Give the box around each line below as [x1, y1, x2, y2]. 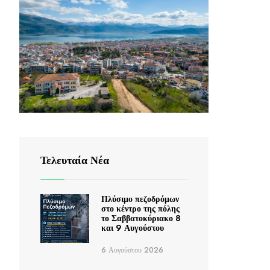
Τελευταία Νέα [40, 152, 109, 169]
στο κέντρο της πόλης [101, 202, 180, 215]
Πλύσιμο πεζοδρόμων [101, 193, 179, 206]
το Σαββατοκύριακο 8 [101, 212, 181, 225]
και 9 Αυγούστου [101, 222, 164, 234]
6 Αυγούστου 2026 [101, 245, 163, 256]
